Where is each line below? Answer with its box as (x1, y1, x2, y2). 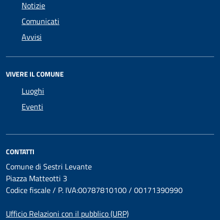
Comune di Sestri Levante (6, 161, 92, 172)
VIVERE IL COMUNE (6, 69, 64, 79)
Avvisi (22, 31, 42, 43)
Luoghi (22, 85, 44, 97)
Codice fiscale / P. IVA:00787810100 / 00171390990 (6, 184, 183, 196)
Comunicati (22, 15, 59, 27)
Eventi (22, 101, 43, 112)
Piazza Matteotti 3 (6, 172, 67, 184)
